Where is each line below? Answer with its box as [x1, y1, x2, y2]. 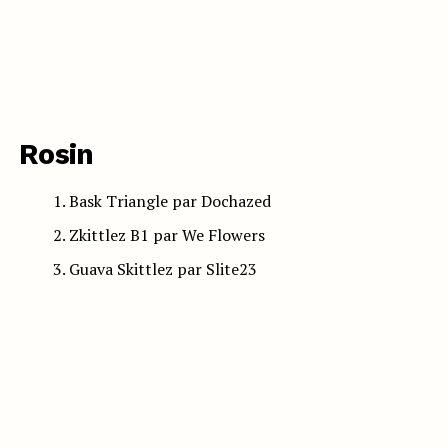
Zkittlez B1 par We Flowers [68, 224, 265, 247]
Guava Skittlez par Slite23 [68, 258, 257, 281]
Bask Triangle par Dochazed [68, 190, 271, 213]
